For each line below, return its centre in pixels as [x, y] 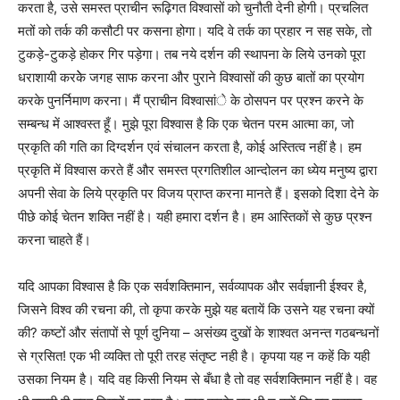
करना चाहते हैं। [54, 240]
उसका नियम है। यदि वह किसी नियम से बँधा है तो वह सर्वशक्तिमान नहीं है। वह [197, 379]
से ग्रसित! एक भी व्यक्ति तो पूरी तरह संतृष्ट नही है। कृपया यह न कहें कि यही [194, 356]
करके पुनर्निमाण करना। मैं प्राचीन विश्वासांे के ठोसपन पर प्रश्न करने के [191, 101]
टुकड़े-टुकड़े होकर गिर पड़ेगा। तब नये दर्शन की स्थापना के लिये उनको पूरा [192, 54]
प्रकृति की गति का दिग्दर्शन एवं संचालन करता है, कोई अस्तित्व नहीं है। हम [190, 147]
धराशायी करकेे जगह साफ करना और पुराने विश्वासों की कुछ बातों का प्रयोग [191, 78]
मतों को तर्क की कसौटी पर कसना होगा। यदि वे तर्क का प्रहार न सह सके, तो [195, 31]
